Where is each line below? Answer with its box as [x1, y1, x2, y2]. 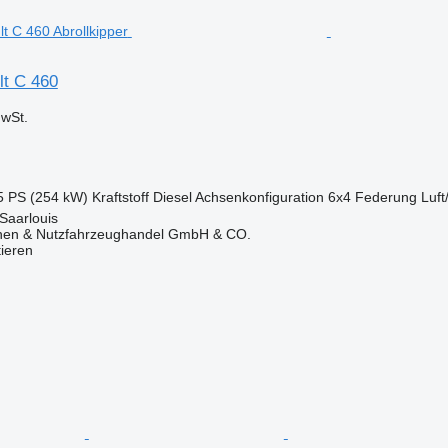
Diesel [152, 188, 192, 205]
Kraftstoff [91, 188, 149, 205]
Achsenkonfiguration [194, 188, 324, 205]
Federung [354, 188, 417, 205]
